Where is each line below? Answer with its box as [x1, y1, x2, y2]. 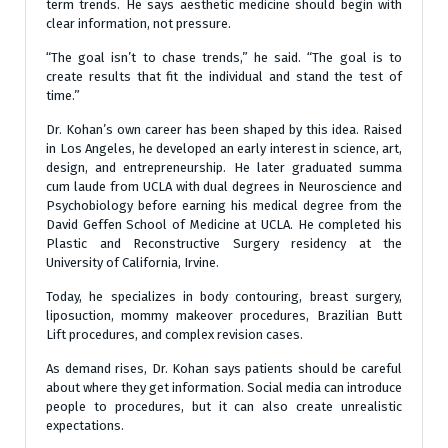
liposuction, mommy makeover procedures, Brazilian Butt [46, 308, 402, 323]
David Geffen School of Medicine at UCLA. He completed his [46, 217, 402, 232]
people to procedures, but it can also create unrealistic [46, 399, 402, 414]
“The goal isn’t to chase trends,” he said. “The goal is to [46, 50, 402, 65]
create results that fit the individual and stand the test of [46, 69, 402, 84]
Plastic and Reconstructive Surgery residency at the [46, 236, 402, 251]
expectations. [46, 418, 124, 433]
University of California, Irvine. [46, 255, 219, 270]
